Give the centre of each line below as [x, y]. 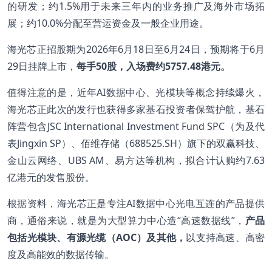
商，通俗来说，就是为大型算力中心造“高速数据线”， [126, 220]
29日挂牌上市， [42, 66]
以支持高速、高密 [225, 237]
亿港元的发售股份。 [51, 177]
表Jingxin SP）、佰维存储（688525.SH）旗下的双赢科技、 [136, 143]
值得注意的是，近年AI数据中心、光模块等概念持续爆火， [136, 92]
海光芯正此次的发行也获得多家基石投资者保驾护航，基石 [136, 109]
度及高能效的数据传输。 [61, 254]
